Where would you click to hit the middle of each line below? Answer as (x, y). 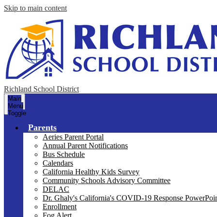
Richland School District (41, 89)
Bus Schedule (64, 154)
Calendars (58, 163)
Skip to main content (35, 8)
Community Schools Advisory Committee (107, 180)
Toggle (17, 113)
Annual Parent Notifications (85, 146)
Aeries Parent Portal (73, 137)
